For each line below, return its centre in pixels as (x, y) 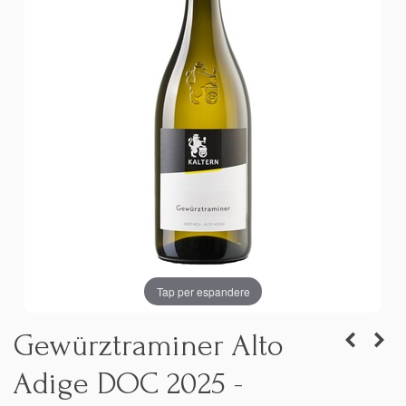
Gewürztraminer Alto (149, 346)
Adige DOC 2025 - (128, 384)
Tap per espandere (203, 291)
